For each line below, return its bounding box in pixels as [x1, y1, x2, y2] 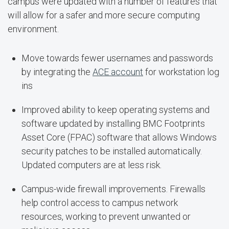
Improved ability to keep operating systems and [21, 104, 210, 115]
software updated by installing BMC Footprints [21, 118, 205, 129]
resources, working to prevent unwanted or [21, 211, 191, 222]
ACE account [93, 66, 143, 77]
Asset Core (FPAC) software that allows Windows [21, 132, 217, 143]
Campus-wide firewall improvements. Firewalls [21, 184, 205, 194]
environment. [8, 24, 59, 34]
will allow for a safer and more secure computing [8, 10, 200, 20]
